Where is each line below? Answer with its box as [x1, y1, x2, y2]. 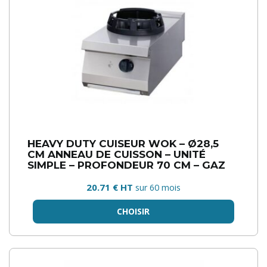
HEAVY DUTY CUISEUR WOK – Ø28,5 [27, 137, 219, 150]
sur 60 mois [135, 182, 181, 193]
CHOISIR [117, 206, 150, 217]
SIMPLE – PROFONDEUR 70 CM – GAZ [27, 159, 225, 171]
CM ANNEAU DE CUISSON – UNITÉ [27, 148, 206, 160]
